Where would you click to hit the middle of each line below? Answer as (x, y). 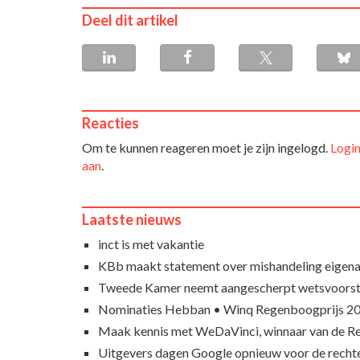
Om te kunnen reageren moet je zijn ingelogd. (206, 148)
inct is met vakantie (151, 244)
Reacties (110, 123)
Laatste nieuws (132, 220)
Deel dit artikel (130, 20)
